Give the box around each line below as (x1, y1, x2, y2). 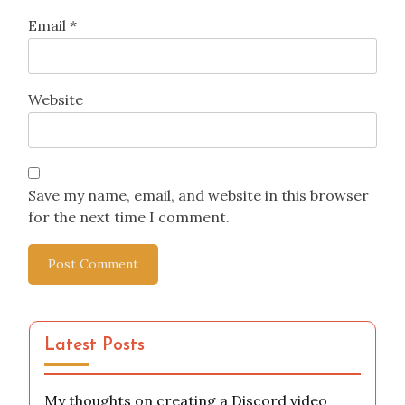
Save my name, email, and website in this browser (28, 186, 369, 205)
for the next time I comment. (28, 208, 230, 227)
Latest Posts (44, 337, 145, 355)
